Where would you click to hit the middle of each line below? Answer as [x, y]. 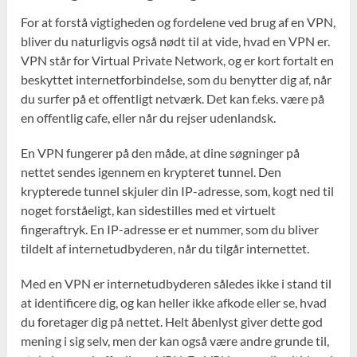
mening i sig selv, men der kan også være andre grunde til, [175, 341]
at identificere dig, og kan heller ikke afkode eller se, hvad [174, 303]
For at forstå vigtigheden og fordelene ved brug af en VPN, [178, 22]
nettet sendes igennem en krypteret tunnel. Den [151, 172]
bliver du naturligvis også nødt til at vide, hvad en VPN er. [176, 41]
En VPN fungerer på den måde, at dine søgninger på [161, 153]
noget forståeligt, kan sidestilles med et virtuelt [149, 210]
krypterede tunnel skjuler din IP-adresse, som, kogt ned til [178, 191]
